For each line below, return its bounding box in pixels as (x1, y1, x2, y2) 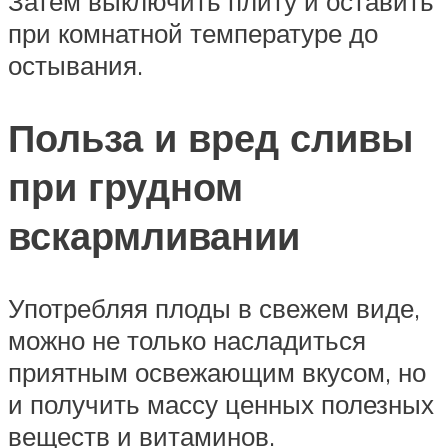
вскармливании (8, 210, 300, 260)
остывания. (8, 49, 143, 82)
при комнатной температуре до (8, 17, 378, 50)
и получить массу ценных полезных (8, 387, 434, 420)
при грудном (8, 161, 243, 211)
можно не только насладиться (8, 323, 366, 356)
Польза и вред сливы (8, 112, 413, 162)
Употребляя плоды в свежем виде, (8, 291, 420, 324)
